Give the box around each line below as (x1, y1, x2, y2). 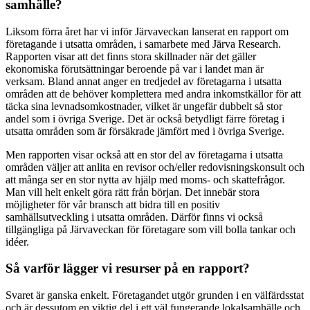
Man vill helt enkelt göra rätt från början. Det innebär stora (6, 185, 259, 198)
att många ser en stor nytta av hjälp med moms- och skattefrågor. (6, 173, 285, 185)
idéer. (6, 235, 29, 248)
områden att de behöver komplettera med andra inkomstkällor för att (6, 87, 301, 100)
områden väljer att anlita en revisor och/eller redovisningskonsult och (6, 161, 304, 173)
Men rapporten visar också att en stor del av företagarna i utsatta (6, 148, 283, 161)
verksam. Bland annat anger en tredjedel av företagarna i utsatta (6, 75, 282, 87)
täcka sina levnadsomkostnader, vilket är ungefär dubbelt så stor (6, 100, 282, 112)
